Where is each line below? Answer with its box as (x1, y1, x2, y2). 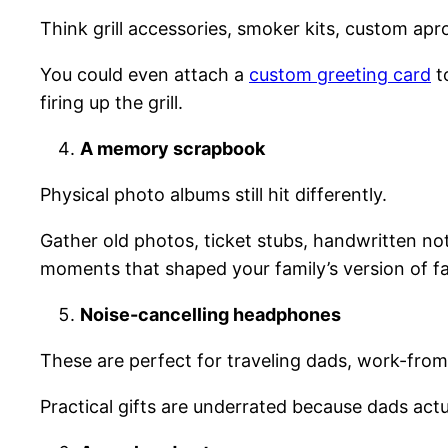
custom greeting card (249, 63, 431, 85)
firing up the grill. (40, 91, 183, 113)
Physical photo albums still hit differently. (40, 183, 387, 205)
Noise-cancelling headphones (80, 303, 341, 325)
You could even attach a (40, 63, 249, 85)
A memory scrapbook (80, 137, 265, 159)
